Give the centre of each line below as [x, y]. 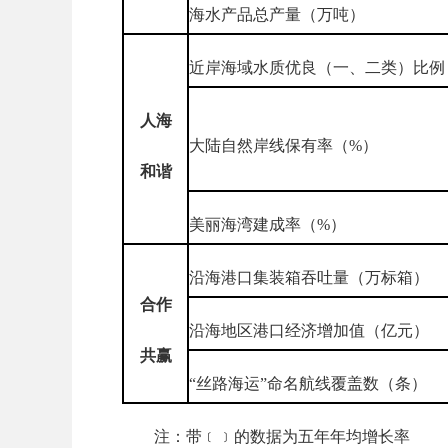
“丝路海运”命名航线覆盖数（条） [308, 383]
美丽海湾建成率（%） [267, 224]
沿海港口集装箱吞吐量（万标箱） [309, 277]
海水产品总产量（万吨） [277, 14]
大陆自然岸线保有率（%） [283, 145]
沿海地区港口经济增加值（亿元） [309, 330]
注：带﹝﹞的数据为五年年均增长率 [282, 436]
